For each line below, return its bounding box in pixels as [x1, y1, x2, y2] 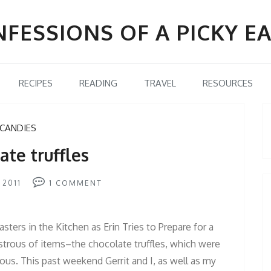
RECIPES [18, 77, 53, 89]
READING [79, 77, 117, 89]
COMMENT [55, 178, 102, 188]
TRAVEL [143, 77, 176, 89]
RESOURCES [202, 77, 253, 89]
